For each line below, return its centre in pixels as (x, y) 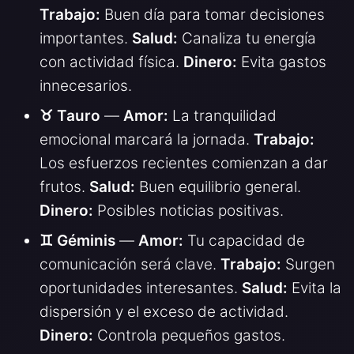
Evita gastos (282, 62)
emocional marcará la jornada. (147, 139)
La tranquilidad (222, 115)
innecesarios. (86, 85)
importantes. (86, 38)
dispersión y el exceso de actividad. (164, 311)
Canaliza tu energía (247, 38)
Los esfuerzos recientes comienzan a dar (184, 163)
